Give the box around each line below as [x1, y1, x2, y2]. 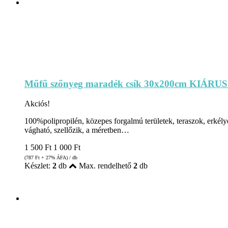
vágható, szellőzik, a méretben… [24, 126, 129, 135]
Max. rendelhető [77, 161, 133, 170]
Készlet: [24, 161, 52, 170]
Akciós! [24, 99, 50, 108]
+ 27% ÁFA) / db [40, 155, 77, 161]
